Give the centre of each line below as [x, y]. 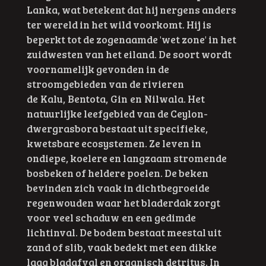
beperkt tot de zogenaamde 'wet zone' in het [131, 39]
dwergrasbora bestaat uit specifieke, [117, 128]
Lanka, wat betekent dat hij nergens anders [131, 9]
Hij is [198, 24]
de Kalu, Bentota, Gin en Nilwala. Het [115, 98]
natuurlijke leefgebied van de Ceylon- [117, 113]
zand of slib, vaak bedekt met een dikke [121, 247]
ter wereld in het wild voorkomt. [105, 24]
